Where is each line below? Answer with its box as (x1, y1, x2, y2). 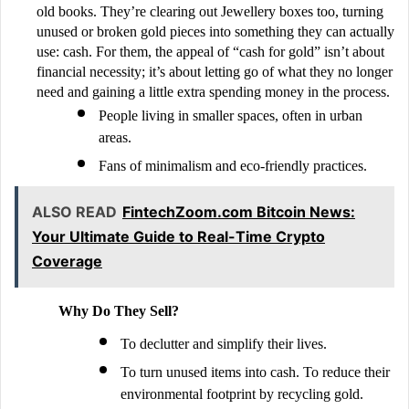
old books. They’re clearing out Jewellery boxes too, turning (37, 3, 383, 19)
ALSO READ (32, 202, 117, 221)
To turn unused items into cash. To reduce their (121, 364, 390, 381)
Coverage (32, 251, 102, 270)
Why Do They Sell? (58, 302, 179, 319)
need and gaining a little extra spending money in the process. (37, 83, 390, 100)
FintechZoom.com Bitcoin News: (122, 202, 355, 221)
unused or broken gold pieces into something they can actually (37, 23, 394, 39)
